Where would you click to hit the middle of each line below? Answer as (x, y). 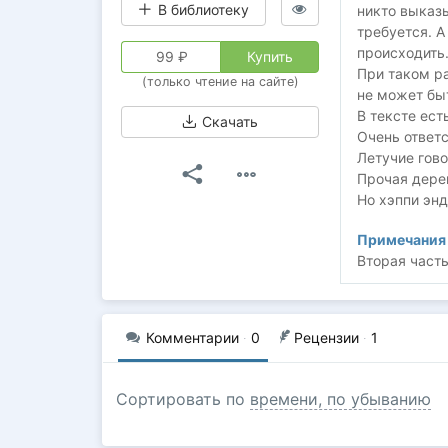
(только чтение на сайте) (220, 81)
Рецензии (326, 338)
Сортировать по (183, 399)
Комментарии (192, 338)
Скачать (228, 121)
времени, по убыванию (340, 399)
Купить (269, 56)
